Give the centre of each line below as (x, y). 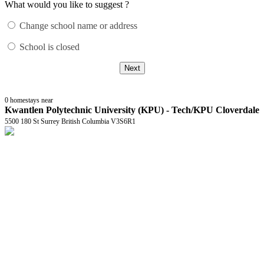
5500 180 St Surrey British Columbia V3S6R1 (70, 121)
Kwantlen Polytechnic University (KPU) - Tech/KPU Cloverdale (132, 110)
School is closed (49, 47)
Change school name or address (78, 25)
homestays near (32, 100)
